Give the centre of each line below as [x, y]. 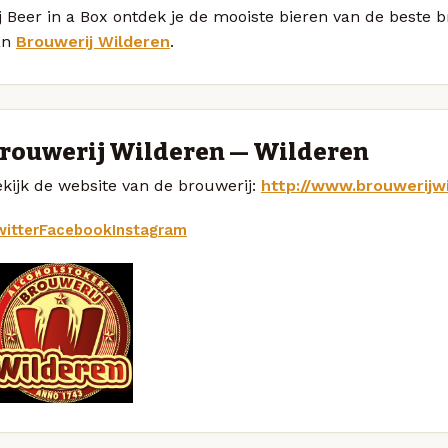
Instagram [149, 229]
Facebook [75, 229]
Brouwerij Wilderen [93, 41]
